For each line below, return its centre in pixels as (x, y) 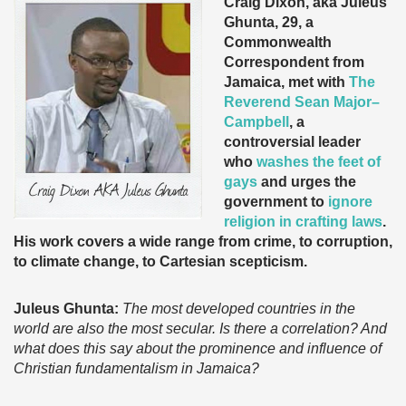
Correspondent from (294, 62)
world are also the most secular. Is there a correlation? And (200, 329)
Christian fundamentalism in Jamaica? (136, 368)
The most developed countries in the (239, 309)
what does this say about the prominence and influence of (198, 348)
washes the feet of (319, 162)
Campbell (256, 122)
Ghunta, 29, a (269, 22)
